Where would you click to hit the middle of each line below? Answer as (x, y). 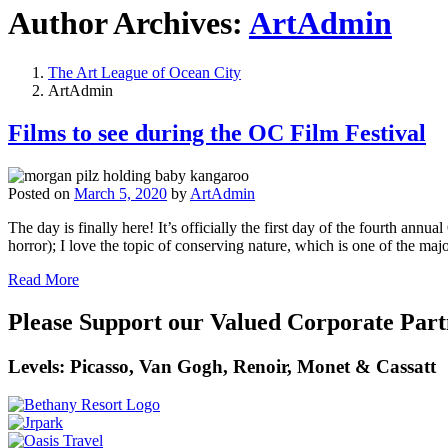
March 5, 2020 (120, 193)
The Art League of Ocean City (144, 72)
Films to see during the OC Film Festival (217, 132)
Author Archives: (128, 23)
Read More (43, 279)
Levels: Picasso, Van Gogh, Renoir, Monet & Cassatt (222, 366)
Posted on (41, 193)
